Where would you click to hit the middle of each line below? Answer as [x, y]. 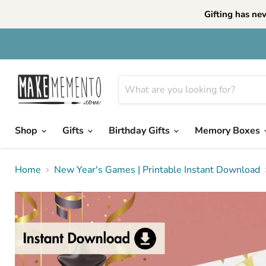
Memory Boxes [229, 131]
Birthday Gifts [140, 131]
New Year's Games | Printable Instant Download [157, 170]
